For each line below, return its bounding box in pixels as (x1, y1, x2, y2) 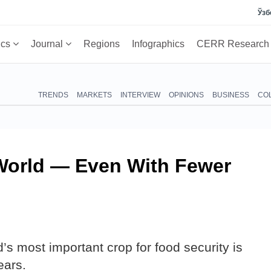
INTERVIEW (120, 91, 160, 99)
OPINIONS (169, 91, 204, 99)
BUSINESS (212, 91, 249, 99)
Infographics (132, 39, 184, 49)
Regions (83, 39, 120, 49)
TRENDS (38, 91, 68, 99)
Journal (31, 39, 65, 49)
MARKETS (77, 91, 112, 99)
